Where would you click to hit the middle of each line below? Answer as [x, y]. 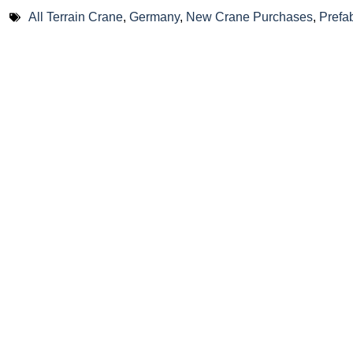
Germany [154, 17]
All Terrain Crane [76, 17]
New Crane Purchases [249, 17]
